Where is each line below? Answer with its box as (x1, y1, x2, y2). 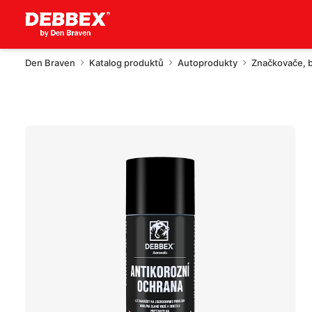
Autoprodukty (178, 57, 237, 68)
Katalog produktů (89, 57, 164, 68)
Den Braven (25, 57, 75, 68)
